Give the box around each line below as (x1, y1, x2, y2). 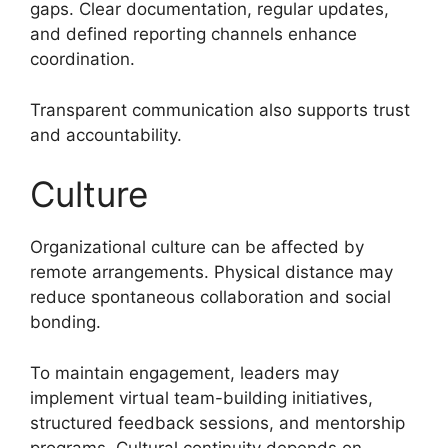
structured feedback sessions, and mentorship (30, 412, 405, 433)
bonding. (30, 312, 101, 333)
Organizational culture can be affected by (30, 237, 364, 258)
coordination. (30, 49, 135, 70)
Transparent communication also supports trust (30, 99, 410, 120)
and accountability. (30, 124, 182, 145)
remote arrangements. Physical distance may (30, 262, 393, 283)
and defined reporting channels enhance (30, 24, 357, 45)
